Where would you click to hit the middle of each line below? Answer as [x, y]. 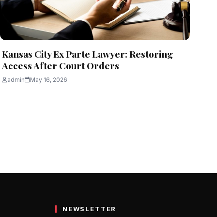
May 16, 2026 [49, 80]
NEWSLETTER [89, 209]
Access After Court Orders [61, 66]
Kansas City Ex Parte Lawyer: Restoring [87, 54]
